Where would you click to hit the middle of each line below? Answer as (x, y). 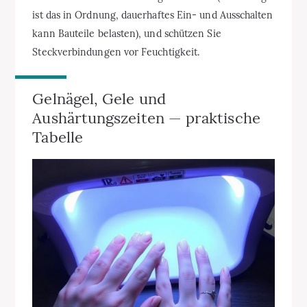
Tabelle (58, 137)
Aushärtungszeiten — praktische (146, 118)
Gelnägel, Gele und (99, 98)
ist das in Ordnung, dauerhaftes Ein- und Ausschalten (153, 15)
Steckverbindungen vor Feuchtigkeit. (116, 52)
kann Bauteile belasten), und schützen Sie (127, 33)
